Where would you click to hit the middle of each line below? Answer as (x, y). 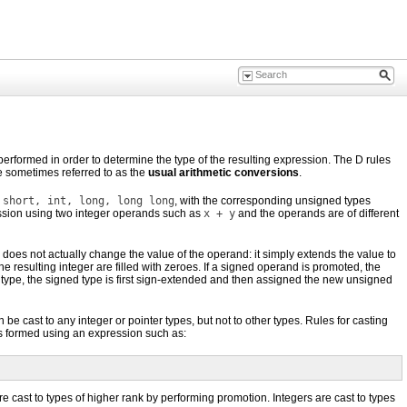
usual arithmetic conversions (223, 173)
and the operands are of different (317, 213)
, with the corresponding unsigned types (273, 201)
